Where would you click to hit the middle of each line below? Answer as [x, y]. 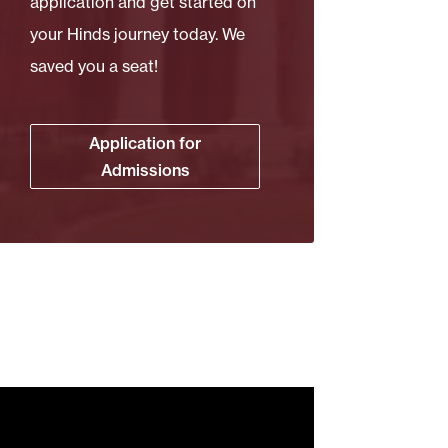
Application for [145, 142]
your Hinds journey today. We [138, 33]
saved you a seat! [94, 65]
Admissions [145, 169]
